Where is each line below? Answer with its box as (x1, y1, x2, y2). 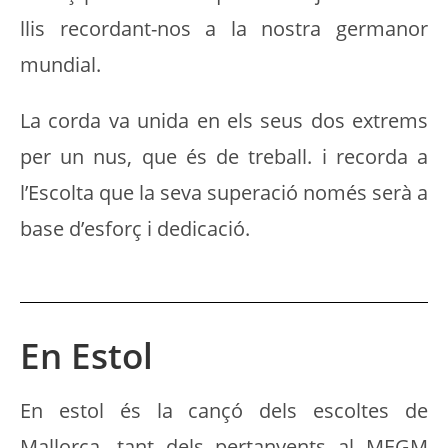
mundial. (20, 51, 101, 79)
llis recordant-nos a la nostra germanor (20, 15, 428, 43)
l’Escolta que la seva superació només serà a (20, 179, 428, 207)
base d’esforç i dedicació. (20, 215, 250, 243)
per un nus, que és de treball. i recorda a (20, 143, 428, 171)
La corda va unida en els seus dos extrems (20, 107, 428, 135)
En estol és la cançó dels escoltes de (20, 397, 428, 425)
